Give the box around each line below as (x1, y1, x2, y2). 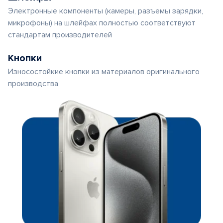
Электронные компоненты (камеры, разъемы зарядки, (8, 6, 203, 16)
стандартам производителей (8, 30, 112, 40)
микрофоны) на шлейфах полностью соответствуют (8, 18, 196, 28)
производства (8, 79, 58, 89)
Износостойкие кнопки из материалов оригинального (8, 67, 200, 77)
